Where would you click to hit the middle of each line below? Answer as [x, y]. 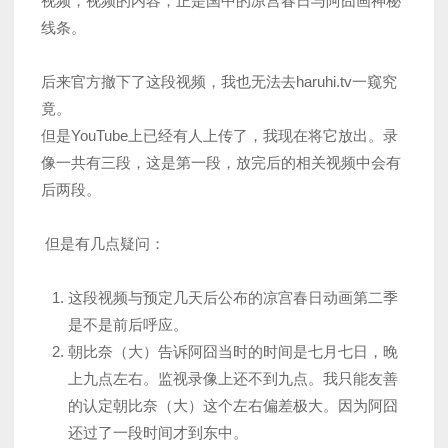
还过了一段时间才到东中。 [158, 433]
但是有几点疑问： [103, 244]
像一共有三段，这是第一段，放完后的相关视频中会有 [221, 163]
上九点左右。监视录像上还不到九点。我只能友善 [233, 379]
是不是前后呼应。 [128, 325]
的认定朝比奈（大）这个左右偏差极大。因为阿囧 [233, 406]
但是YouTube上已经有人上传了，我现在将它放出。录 [219, 136]
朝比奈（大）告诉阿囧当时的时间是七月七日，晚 [233, 352]
